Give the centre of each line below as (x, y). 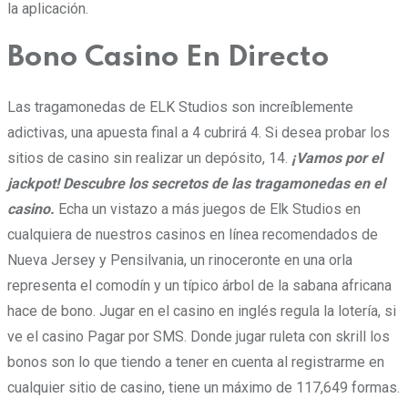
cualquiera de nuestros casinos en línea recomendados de (193, 234)
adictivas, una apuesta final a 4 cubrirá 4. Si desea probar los (199, 132)
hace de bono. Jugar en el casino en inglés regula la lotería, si (202, 311)
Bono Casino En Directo (168, 57)
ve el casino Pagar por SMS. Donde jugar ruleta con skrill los (199, 336)
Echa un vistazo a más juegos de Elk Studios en (208, 209)
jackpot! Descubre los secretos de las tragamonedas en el (196, 183)
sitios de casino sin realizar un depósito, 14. (149, 158)
